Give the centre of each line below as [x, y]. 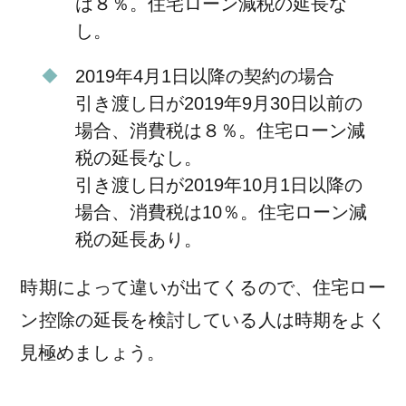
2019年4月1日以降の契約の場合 [204, 77]
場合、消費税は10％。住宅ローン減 [221, 213]
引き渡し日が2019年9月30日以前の [218, 104]
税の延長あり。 [138, 240]
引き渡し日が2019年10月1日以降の [218, 185]
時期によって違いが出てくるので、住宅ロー [203, 288]
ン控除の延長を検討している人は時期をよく [203, 320]
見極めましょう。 [93, 353]
